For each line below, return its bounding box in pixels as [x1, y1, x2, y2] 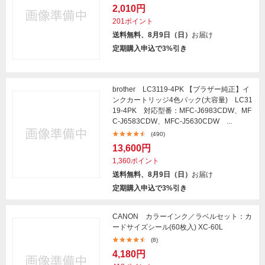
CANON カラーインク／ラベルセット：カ [112, 212, 252, 221]
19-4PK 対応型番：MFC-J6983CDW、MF [112, 106, 251, 115]
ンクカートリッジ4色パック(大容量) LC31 [112, 96, 253, 104]
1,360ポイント [112, 157, 159, 165]
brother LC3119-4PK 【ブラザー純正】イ [112, 85, 250, 93]
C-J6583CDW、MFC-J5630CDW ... [112, 117, 232, 125]
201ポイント [112, 17, 153, 25]
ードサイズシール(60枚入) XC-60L [112, 223, 223, 231]
